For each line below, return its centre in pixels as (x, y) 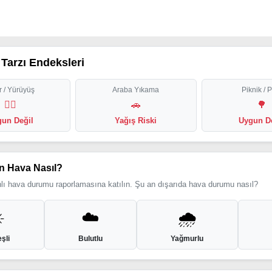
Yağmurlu (187, 239)
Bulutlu (90, 239)
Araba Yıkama (136, 90)
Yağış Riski (136, 121)
